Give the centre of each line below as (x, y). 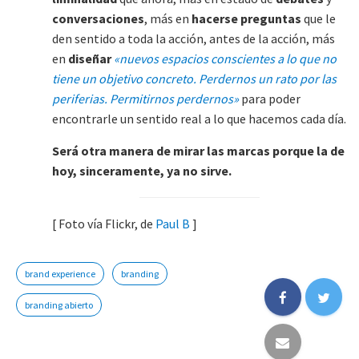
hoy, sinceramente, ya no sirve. (143, 171)
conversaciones (98, 18)
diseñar (90, 58)
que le (319, 18)
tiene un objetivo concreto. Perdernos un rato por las (194, 79)
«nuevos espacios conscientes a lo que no (225, 58)
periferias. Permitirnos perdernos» (145, 99)
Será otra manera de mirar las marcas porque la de (198, 151)
